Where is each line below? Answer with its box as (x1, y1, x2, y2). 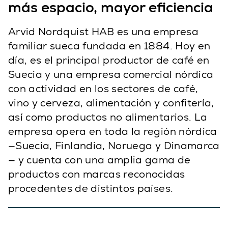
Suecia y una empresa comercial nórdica (8, 67, 214, 81)
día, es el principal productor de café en (8, 53, 210, 67)
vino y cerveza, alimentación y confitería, (8, 96, 214, 109)
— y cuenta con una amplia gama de (8, 153, 191, 166)
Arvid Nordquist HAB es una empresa (8, 24, 198, 38)
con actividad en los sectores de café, (8, 81, 198, 95)
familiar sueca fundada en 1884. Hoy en (8, 39, 211, 52)
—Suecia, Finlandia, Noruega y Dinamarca (8, 138, 220, 152)
